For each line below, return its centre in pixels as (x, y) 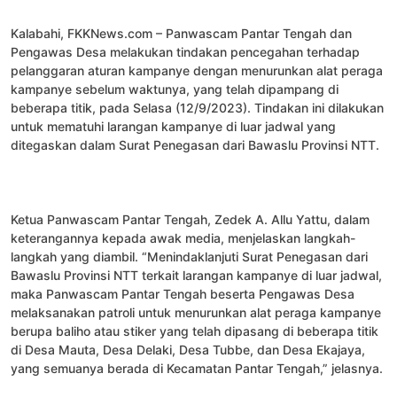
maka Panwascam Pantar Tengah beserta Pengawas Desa (183, 293)
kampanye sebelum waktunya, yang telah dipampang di (175, 89)
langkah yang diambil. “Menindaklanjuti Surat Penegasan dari (189, 256)
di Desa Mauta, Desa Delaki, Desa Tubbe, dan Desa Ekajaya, (188, 349)
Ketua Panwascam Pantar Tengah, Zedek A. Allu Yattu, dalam (190, 219)
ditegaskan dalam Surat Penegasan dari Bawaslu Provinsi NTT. (195, 144)
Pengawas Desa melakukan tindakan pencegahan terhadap (185, 51)
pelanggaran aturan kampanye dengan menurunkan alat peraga (197, 70)
